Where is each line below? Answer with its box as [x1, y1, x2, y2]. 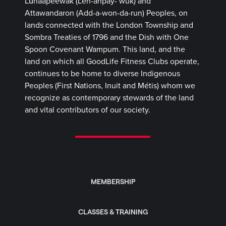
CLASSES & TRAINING [78, 207, 148, 216]
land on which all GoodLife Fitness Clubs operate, [25, 56, 200, 67]
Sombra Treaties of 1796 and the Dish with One [25, 32, 189, 42]
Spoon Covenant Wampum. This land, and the [25, 44, 186, 54]
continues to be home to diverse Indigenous [25, 68, 181, 79]
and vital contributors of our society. [25, 104, 151, 115]
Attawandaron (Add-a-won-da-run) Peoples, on [25, 8, 188, 18]
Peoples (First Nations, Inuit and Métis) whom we [25, 80, 196, 91]
